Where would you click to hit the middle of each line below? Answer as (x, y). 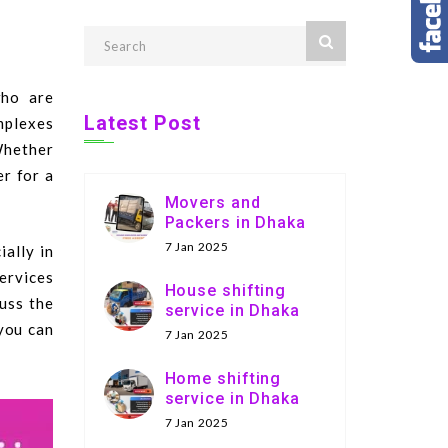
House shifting (225, 290)
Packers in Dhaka (235, 222)
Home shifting (223, 378)
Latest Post (142, 122)
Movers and (212, 202)
